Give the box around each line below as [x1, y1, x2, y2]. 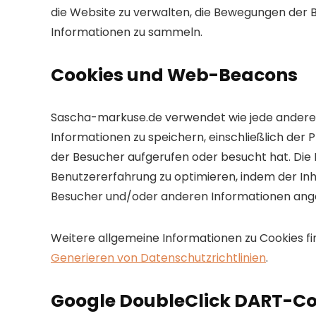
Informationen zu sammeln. [51, 24, 202, 40]
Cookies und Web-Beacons [51, 63, 298, 87]
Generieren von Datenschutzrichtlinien [51, 250, 266, 266]
